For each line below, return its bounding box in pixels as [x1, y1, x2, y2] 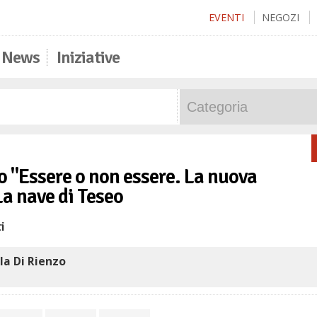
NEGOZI [262, 11, 299, 24]
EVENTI [209, 11, 244, 24]
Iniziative [57, 47, 120, 68]
